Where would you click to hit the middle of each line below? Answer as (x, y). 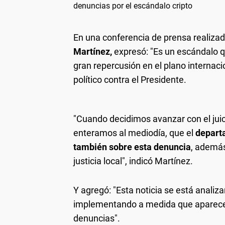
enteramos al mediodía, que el (134, 133)
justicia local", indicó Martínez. (133, 161)
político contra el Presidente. (130, 79)
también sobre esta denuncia (132, 147)
